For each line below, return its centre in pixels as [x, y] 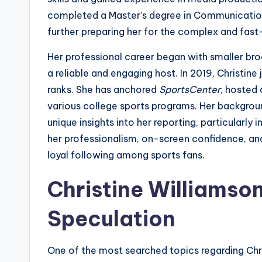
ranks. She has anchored [103, 90]
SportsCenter [190, 90]
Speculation [111, 219]
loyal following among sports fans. [126, 155]
